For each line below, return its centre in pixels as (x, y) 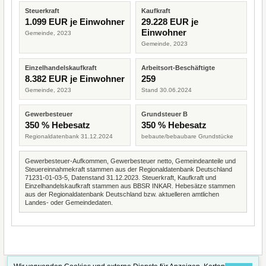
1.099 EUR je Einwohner (75, 22)
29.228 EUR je (170, 22)
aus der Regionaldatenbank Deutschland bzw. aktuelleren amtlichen (122, 194)
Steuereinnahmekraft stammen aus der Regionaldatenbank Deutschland (129, 169)
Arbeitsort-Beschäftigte (178, 68)
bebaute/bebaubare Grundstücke (187, 136)
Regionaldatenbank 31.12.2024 (69, 136)
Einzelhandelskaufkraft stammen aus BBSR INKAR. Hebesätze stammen (130, 186)
